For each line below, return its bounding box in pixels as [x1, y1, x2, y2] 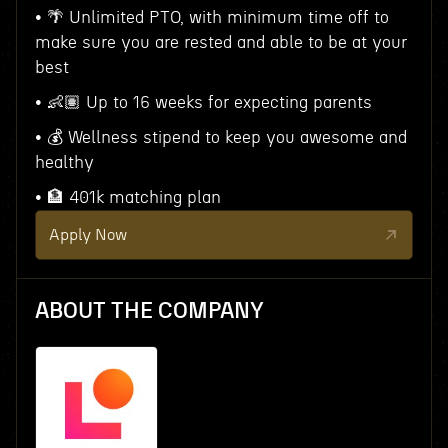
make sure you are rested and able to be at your [34, 34, 407, 51]
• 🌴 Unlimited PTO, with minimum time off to [34, 9, 389, 26]
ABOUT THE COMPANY [34, 300, 264, 322]
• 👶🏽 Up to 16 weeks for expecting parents [34, 94, 372, 111]
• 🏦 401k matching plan [34, 189, 221, 206]
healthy [34, 154, 94, 171]
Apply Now [48, 227, 127, 243]
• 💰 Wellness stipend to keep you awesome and [34, 129, 407, 146]
